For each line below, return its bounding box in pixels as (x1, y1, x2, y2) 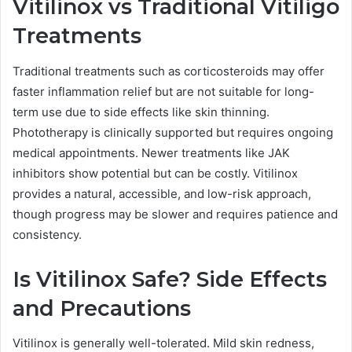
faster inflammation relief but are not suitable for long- (13, 83, 314, 99)
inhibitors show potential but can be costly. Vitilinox (13, 165, 298, 181)
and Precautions (13, 295, 191, 321)
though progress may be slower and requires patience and (13, 206, 338, 222)
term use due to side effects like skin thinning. (13, 104, 269, 119)
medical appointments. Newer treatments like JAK (13, 145, 290, 160)
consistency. (13, 226, 82, 242)
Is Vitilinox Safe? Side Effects (13, 266, 327, 292)
